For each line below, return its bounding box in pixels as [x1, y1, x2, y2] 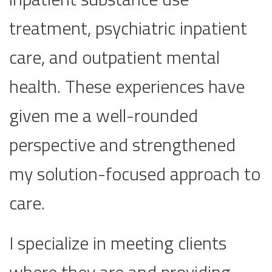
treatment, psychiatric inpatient [9, 14, 247, 42]
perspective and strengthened [9, 131, 236, 159]
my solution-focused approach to [9, 160, 260, 188]
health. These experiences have [9, 72, 245, 101]
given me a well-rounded [9, 101, 198, 130]
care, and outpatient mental [9, 43, 220, 72]
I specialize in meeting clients [9, 229, 226, 257]
